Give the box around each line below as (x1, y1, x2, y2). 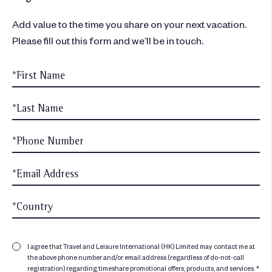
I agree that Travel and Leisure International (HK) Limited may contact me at (27, 242, 255, 251)
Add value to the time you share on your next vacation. (12, 18, 246, 30)
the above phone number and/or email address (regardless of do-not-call (27, 253, 244, 262)
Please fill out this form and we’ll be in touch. (12, 34, 203, 47)
